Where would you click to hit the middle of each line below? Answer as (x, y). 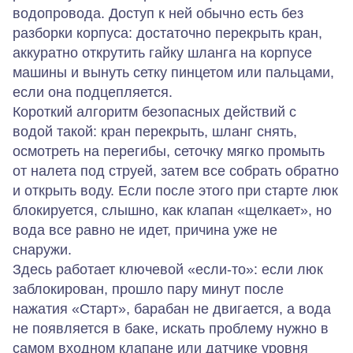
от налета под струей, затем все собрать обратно (176, 171)
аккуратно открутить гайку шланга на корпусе (162, 52)
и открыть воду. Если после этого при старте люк (175, 190)
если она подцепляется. (93, 92)
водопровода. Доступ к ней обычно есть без (158, 13)
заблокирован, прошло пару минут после (148, 289)
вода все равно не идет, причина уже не (145, 230)
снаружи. (42, 249)
